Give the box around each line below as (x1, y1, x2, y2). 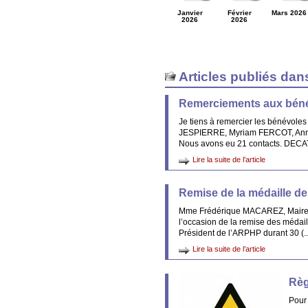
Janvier (177, 8, 203, 16)
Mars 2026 (271, 8, 307, 16)
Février (227, 8, 252, 16)
